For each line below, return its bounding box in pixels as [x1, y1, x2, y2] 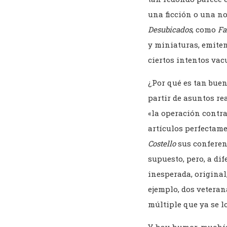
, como [192, 24, 218, 35]
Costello [148, 138, 176, 149]
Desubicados [148, 24, 192, 35]
